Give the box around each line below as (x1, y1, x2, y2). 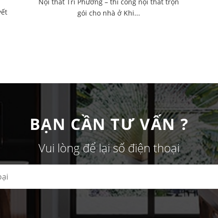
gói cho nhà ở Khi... (77, 8, 141, 18)
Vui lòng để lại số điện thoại (38, 140, 180, 156)
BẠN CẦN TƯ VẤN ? (29, 113, 189, 135)
